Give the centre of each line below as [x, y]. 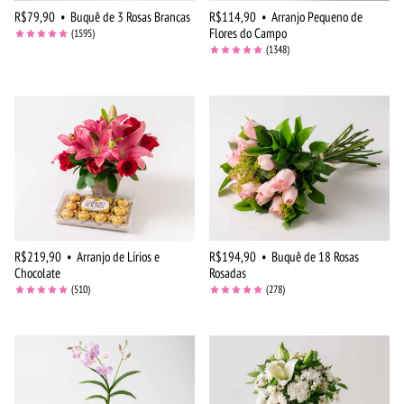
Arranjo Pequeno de [317, 17]
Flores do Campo [248, 33]
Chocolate [37, 273]
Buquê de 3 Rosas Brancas [130, 17]
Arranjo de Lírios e [118, 257]
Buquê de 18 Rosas [315, 257]
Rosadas [228, 273]
